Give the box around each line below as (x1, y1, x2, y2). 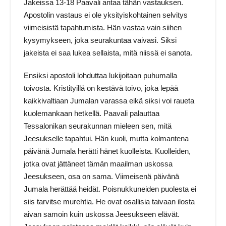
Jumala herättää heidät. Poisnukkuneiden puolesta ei (24, 184, 197, 193)
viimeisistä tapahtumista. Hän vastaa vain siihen (24, 23, 182, 32)
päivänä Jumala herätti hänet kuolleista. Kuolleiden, (24, 146, 191, 155)
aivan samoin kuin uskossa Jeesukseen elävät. (24, 209, 180, 218)
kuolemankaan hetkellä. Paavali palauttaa (24, 108, 160, 118)
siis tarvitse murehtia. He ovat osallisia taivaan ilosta (24, 197, 195, 206)
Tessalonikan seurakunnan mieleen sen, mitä (24, 121, 172, 130)
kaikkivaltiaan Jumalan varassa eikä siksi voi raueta (24, 96, 195, 105)
